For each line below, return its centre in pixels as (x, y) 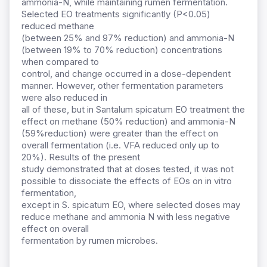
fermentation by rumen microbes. (90, 241)
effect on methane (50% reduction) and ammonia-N (128, 122)
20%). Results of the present (81, 157)
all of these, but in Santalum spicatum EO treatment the (133, 110)
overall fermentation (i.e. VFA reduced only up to (120, 145)
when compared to (60, 62)
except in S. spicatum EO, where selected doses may (131, 205)
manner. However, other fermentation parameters (122, 86)
